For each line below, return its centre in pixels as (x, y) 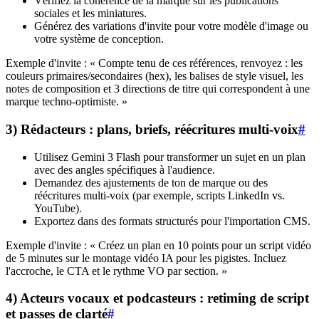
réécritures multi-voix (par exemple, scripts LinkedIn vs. (159, 195)
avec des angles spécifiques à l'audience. (125, 169)
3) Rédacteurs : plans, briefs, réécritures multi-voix (152, 129)
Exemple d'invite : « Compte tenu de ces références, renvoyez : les (154, 63)
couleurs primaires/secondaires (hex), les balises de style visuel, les (155, 76)
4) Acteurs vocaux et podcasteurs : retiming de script (157, 298)
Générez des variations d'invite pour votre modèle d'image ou (171, 26)
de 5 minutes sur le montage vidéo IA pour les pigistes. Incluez (146, 258)
